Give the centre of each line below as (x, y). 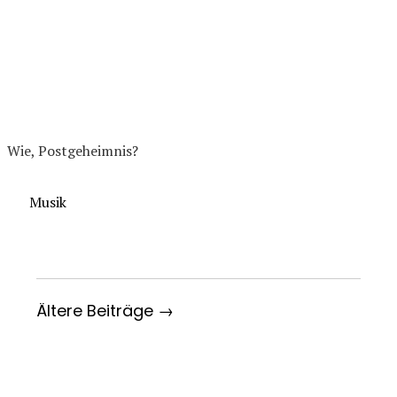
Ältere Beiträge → (105, 310)
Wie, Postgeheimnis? (73, 150)
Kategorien (42, 201)
